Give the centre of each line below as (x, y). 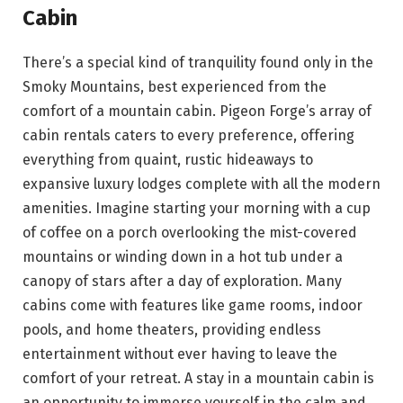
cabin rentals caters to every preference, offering (188, 136)
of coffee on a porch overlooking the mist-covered (190, 233)
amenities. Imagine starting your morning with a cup (197, 209)
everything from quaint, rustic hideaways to (168, 160)
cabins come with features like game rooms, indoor (193, 306)
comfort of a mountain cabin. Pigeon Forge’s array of (197, 112)
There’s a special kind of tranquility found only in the (198, 63)
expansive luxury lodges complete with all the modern (201, 184)
